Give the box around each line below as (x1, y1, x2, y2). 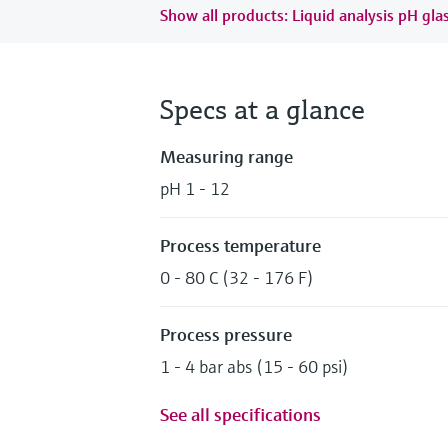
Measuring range (160, 144, 293, 168)
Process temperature (160, 233, 321, 257)
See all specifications (160, 402, 321, 426)
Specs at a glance (160, 91, 365, 127)
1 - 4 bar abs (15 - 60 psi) (160, 354, 349, 378)
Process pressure (160, 322, 292, 346)
